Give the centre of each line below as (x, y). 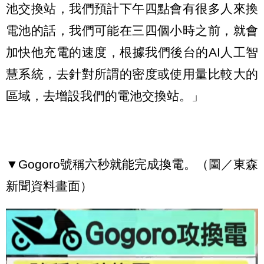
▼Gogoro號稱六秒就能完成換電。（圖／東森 (132, 164)
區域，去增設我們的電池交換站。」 (105, 95)
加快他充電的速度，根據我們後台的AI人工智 (132, 52)
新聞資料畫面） (49, 186)
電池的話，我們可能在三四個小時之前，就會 (132, 30)
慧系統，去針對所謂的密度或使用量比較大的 (132, 74)
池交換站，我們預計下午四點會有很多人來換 (132, 8)
